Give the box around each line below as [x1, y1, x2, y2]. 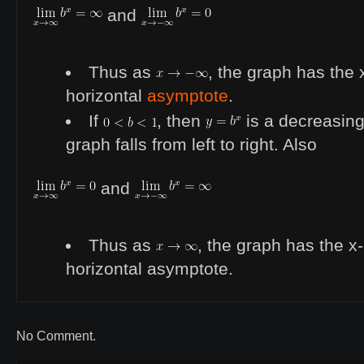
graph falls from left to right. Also [66, 135, 317, 154]
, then [157, 111, 206, 131]
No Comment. [16, 329, 96, 343]
